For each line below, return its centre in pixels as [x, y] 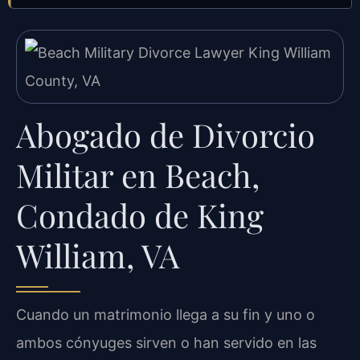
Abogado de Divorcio [166, 135]
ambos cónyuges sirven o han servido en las [166, 343]
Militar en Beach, [138, 175]
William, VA [98, 256]
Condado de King [140, 215]
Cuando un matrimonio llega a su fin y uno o [166, 315]
